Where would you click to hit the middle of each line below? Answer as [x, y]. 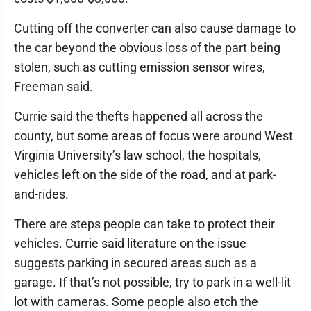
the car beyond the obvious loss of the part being [147, 48]
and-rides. [41, 194]
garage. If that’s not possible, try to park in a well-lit [152, 282]
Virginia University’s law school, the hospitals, [137, 155]
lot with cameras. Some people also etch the [136, 302]
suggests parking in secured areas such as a [135, 263]
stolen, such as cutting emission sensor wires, [140, 67]
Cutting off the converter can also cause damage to [155, 28]
